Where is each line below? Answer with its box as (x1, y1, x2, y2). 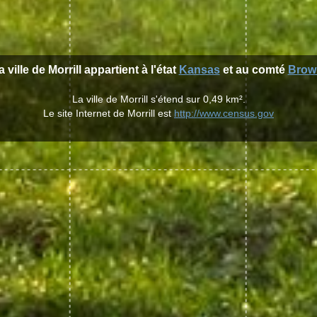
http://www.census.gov (174, 108, 274, 119)
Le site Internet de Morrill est (43, 108, 174, 119)
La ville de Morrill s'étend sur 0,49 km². (71, 93, 246, 105)
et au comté (219, 64, 288, 76)
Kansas (178, 64, 220, 76)
